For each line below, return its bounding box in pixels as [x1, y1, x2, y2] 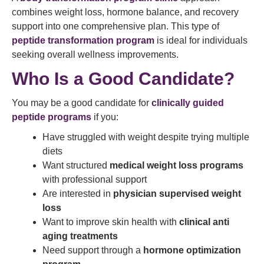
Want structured [42, 160, 110, 170]
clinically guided [151, 98, 224, 108]
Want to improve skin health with [42, 217, 179, 227]
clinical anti [179, 217, 229, 227]
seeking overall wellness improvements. [12, 49, 179, 60]
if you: [91, 112, 118, 122]
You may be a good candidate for [12, 98, 151, 108]
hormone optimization [143, 245, 241, 255]
